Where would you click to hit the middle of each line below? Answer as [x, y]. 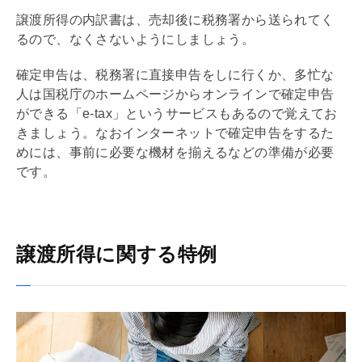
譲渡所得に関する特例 [117, 254]
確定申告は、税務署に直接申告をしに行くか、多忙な [175, 74]
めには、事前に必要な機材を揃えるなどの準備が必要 [175, 152]
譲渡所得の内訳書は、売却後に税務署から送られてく [175, 19]
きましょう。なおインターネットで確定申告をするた [175, 133]
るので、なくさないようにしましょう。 [136, 39]
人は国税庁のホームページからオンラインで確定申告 [175, 94]
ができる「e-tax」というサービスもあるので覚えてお [177, 113]
